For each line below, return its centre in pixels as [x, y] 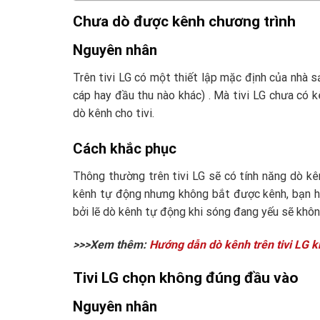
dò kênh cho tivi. [114, 114]
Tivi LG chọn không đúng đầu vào [186, 277]
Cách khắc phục [125, 149]
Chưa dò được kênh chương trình [184, 21]
